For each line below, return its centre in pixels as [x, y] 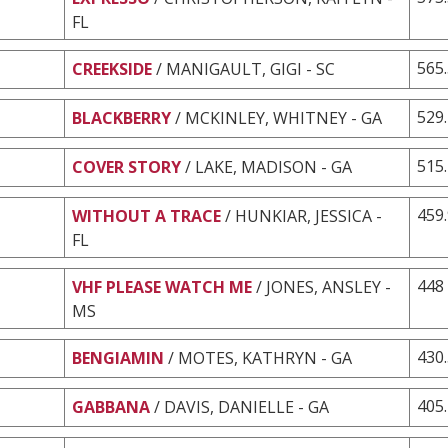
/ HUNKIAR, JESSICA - [303, 215]
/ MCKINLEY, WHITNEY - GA [278, 117]
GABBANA [111, 406]
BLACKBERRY [121, 117]
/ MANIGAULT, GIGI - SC [245, 68]
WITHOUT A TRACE [146, 215]
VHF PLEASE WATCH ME [162, 286]
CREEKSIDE [112, 68]
